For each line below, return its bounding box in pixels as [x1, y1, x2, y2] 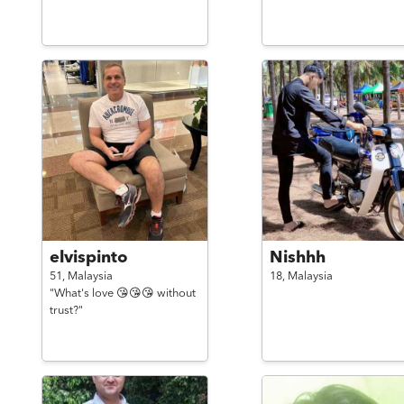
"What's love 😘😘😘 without [49, 288, 196, 299]
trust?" [49, 305, 83, 317]
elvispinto [49, 250, 128, 266]
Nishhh [269, 250, 326, 266]
